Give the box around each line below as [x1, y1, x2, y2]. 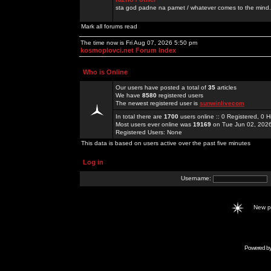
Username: [181, 175, 213, 182]
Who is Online [83, 68, 128, 76]
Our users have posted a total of [116, 84, 208, 91]
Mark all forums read [81, 23, 137, 30]
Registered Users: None [116, 129, 182, 135]
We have [116, 92, 142, 99]
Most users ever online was [116, 121, 193, 128]
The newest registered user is [116, 100, 200, 106]
